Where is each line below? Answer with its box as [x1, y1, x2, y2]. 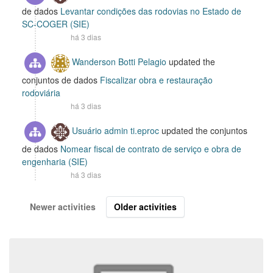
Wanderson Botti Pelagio [71, 55, 166, 68]
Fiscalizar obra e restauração [100, 74, 213, 86]
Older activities [114, 200, 177, 213]
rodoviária [22, 87, 60, 99]
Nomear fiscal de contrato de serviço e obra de [60, 143, 241, 155]
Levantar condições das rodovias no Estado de [60, 5, 241, 17]
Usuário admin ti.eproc [71, 124, 159, 137]
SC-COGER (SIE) [22, 18, 90, 30]
